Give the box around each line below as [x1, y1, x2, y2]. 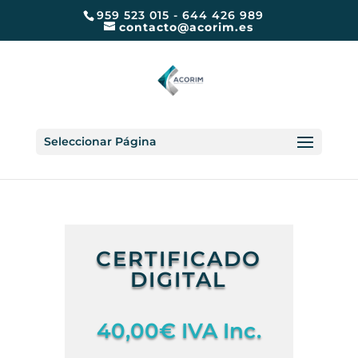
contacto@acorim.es [119, 19, 254, 34]
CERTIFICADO [96, 246, 262, 272]
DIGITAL [130, 267, 228, 292]
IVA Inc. [181, 318, 261, 344]
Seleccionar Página [43, 134, 157, 149]
